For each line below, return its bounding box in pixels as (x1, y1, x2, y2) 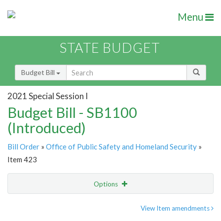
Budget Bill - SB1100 (7, 104, 137, 121)
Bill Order (7, 142, 39, 151)
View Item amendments (141, 204, 211, 213)
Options (94, 180, 119, 188)
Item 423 (7, 155, 37, 164)
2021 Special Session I (7, 90, 88, 101)
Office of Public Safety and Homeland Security (46, 142, 197, 151)
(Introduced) (7, 119, 86, 137)
